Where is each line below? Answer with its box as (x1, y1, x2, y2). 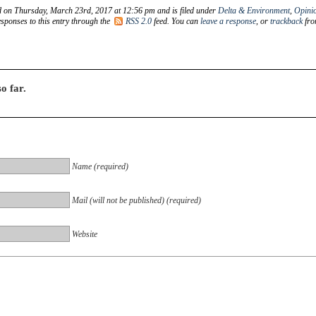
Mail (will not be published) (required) (72, 195, 201, 205)
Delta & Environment (218, 5, 290, 16)
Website (72, 229, 97, 239)
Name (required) (72, 161, 128, 171)
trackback (270, 16, 303, 26)
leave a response (200, 16, 256, 26)
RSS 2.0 (126, 16, 152, 26)
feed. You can (152, 16, 200, 26)
